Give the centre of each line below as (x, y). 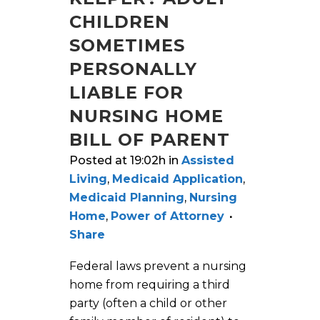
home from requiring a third (150, 284)
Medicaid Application (177, 179)
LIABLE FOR (126, 92)
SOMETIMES (127, 45)
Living (88, 179)
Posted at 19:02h (117, 160)
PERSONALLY (133, 69)
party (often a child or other (148, 303)
